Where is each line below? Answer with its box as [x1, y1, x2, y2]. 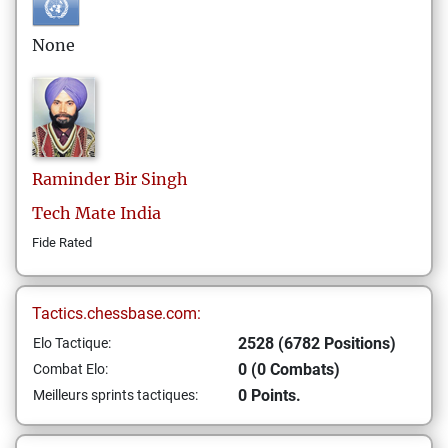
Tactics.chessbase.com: [32, 304, 201, 323]
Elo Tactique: [33, 335, 111, 351]
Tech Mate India [32, 203, 161, 223]
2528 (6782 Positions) [238, 334, 396, 353]
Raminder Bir [32, 169, 137, 189]
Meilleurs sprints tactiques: [33, 387, 198, 403]
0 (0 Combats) [238, 360, 340, 379]
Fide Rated [32, 235, 92, 250]
